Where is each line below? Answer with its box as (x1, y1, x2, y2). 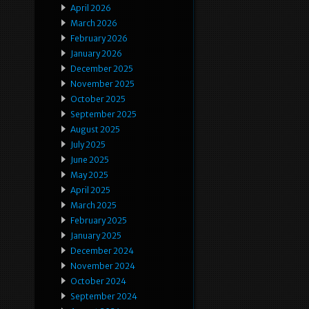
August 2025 (70, 124, 120, 135)
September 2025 (70, 109, 137, 120)
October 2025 (70, 94, 126, 105)
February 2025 (70, 215, 127, 226)
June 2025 (70, 154, 109, 166)
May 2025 (70, 170, 108, 181)
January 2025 (70, 230, 121, 241)
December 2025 (70, 63, 133, 74)
